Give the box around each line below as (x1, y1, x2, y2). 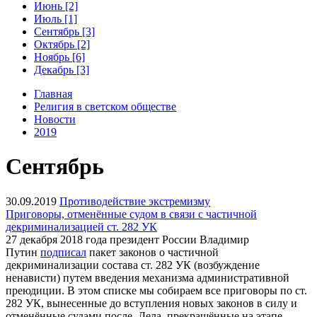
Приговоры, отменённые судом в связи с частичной (6, 207, 257, 220)
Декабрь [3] (34, 63, 89, 76)
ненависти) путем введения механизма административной (6, 271, 289, 284)
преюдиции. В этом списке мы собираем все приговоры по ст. (6, 284, 307, 296)
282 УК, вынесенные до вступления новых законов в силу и (6, 296, 297, 309)
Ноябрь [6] (34, 50, 85, 63)
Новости (34, 113, 76, 125)
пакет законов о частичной (86, 246, 219, 258)
